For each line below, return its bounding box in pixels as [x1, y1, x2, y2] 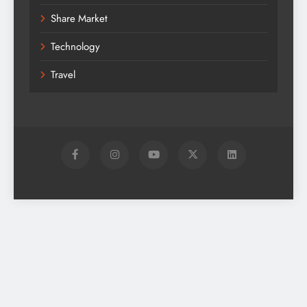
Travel [51, 66, 75, 82]
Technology [51, 38, 100, 54]
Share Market [51, 10, 108, 26]
